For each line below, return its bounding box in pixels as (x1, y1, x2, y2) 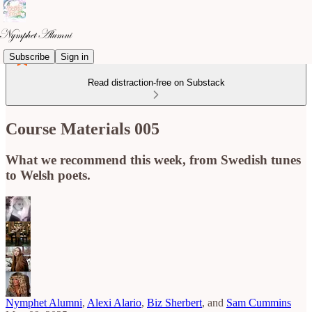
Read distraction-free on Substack (87, 77, 225, 88)
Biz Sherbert (147, 296, 202, 309)
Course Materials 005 (6, 119, 159, 138)
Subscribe (9, 51, 49, 62)
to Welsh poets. (6, 167, 91, 182)
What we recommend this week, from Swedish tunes (6, 152, 301, 167)
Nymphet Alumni (6, 296, 82, 309)
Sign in (61, 51, 88, 62)
